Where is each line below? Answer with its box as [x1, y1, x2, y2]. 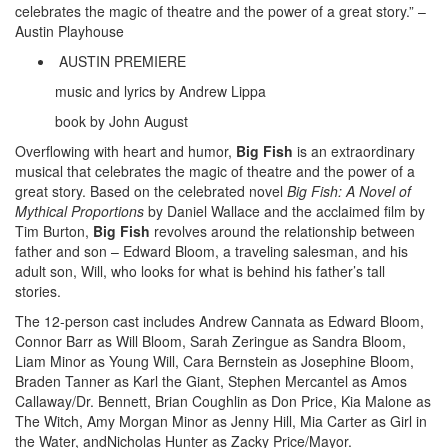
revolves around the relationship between [150, 221, 415, 241]
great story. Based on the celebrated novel [15, 181, 287, 201]
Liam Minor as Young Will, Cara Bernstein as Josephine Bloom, [15, 351, 414, 371]
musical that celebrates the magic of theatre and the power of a [15, 161, 415, 181]
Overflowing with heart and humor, [15, 141, 236, 161]
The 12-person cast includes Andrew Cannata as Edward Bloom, [15, 311, 424, 331]
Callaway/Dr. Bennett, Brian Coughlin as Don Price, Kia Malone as [15, 391, 431, 411]
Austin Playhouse [15, 21, 124, 41]
